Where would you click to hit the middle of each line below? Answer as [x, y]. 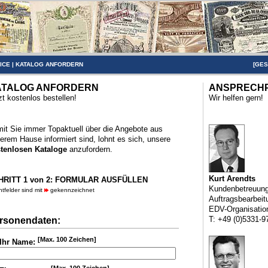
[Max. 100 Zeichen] [67, 239]
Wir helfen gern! [236, 98]
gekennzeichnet [71, 190]
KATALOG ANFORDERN [49, 64]
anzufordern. [89, 149]
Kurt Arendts [232, 179]
